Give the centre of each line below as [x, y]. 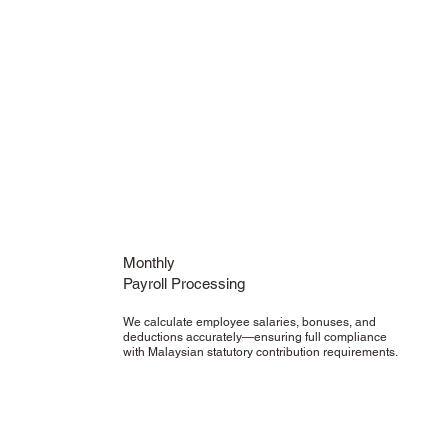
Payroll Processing [183, 284]
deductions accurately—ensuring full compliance [254, 337]
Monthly [148, 263]
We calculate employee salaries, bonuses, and [249, 322]
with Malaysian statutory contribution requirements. [260, 352]
